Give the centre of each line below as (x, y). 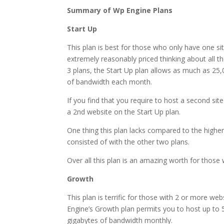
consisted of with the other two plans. (128, 142)
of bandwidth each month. (110, 82)
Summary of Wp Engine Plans (120, 10)
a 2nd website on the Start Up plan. (124, 112)
